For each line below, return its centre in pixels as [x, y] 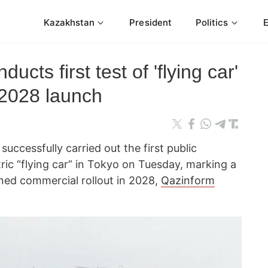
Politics [212, 22]
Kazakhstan [69, 22]
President [150, 22]
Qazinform [188, 180]
